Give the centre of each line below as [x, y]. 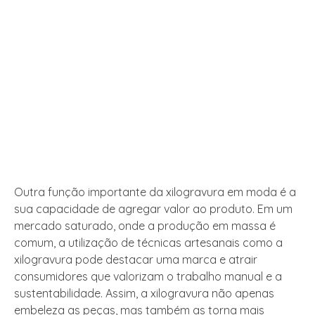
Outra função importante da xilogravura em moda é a [155, 192]
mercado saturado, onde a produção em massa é [145, 226]
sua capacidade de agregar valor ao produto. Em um [153, 209]
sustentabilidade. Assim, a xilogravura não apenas [144, 294]
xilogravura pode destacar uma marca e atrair [136, 260]
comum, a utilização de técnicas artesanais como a [148, 243]
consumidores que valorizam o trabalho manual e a [148, 277]
